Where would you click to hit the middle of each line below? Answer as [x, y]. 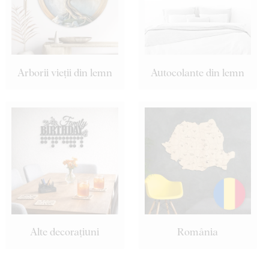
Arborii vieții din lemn [65, 72]
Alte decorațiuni [65, 232]
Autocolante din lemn [198, 72]
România [198, 232]
